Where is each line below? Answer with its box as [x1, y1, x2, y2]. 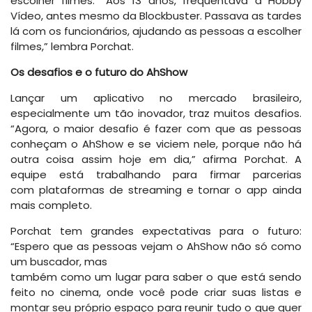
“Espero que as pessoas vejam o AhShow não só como [10, 239, 302, 254]
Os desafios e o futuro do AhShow [10, 65, 187, 80]
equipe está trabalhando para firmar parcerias [10, 167, 302, 182]
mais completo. [10, 198, 92, 213]
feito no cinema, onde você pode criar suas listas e [10, 285, 302, 300]
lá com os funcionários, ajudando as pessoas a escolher [10, 24, 302, 39]
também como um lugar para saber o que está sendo [10, 270, 302, 285]
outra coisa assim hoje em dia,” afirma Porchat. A [10, 152, 302, 167]
